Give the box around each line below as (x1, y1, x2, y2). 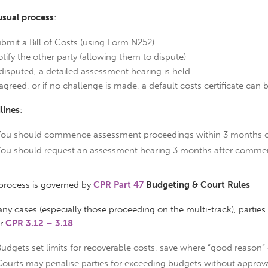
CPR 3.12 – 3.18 (5, 218, 73, 229)
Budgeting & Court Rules (146, 179, 250, 191)
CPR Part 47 (93, 179, 144, 191)
